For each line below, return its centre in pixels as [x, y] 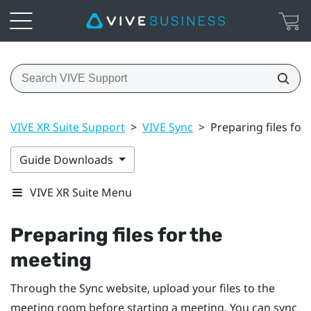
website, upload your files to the [189, 288]
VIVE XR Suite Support [68, 127]
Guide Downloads [68, 159]
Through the [45, 288]
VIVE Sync [168, 127]
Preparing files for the [117, 235]
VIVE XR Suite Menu [81, 192]
